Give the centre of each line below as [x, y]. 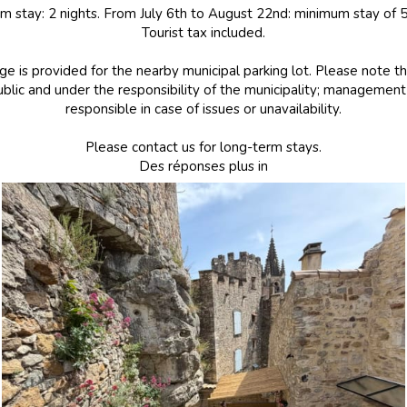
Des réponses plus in [203, 166]
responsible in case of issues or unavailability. [203, 109]
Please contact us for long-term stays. [203, 147]
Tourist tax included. [203, 33]
